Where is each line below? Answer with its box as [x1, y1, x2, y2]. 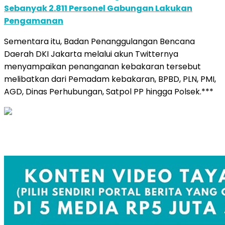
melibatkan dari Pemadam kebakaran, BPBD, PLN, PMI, [4, 73, 216, 85]
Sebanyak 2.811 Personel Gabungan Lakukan [4, 2, 192, 14]
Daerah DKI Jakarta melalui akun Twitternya [4, 48, 178, 60]
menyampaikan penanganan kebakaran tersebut [4, 60, 201, 72]
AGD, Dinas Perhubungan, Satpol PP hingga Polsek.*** [4, 85, 213, 97]
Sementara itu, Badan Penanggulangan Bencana [4, 35, 195, 47]
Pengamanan [4, 15, 63, 27]
